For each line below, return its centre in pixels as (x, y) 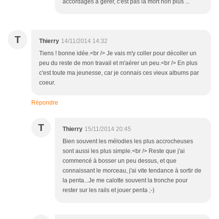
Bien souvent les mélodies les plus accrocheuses (128, 142)
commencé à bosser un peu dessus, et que (120, 161)
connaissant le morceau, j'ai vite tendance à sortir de (132, 171)
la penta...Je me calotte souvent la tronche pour (125, 181)
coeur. (47, 83)
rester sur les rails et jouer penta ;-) (109, 190)
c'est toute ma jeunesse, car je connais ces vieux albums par (119, 73)
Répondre (45, 103)
